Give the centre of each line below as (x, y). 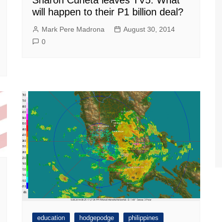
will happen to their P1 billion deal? (108, 12)
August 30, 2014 (149, 29)
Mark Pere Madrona (73, 29)
